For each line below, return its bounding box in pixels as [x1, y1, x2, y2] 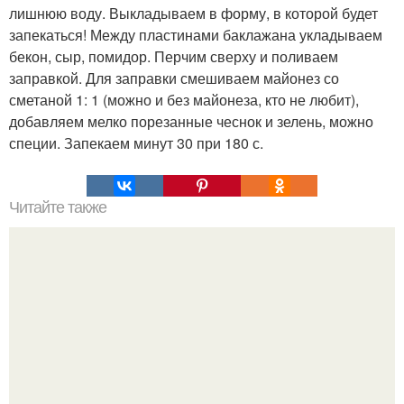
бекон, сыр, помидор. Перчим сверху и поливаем [9, 45, 338, 67]
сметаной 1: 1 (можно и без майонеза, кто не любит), [9, 88, 359, 110]
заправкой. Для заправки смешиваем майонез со [9, 67, 339, 88]
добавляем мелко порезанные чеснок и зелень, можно [9, 110, 373, 132]
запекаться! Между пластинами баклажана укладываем [9, 23, 382, 45]
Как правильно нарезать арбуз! [98, 362, 306, 383]
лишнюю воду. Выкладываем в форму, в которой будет [9, 2, 378, 23]
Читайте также [9, 197, 106, 216]
